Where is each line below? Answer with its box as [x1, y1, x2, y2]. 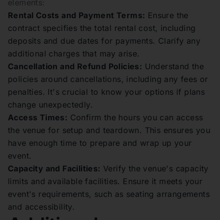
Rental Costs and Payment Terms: [8, 10, 145, 20]
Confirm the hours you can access [67, 112, 203, 122]
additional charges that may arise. [8, 48, 140, 58]
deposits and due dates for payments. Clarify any [8, 35, 201, 46]
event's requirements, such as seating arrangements [8, 189, 210, 199]
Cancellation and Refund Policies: [8, 61, 142, 71]
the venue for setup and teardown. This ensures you [8, 125, 210, 135]
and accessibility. [8, 201, 75, 212]
